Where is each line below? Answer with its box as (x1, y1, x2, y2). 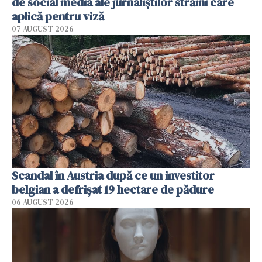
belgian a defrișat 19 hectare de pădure (12, 181, 214, 198)
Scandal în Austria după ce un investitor (12, 167, 215, 184)
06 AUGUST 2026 (12, 197, 74, 208)
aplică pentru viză (12, 8, 104, 25)
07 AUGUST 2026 (12, 23, 74, 34)
